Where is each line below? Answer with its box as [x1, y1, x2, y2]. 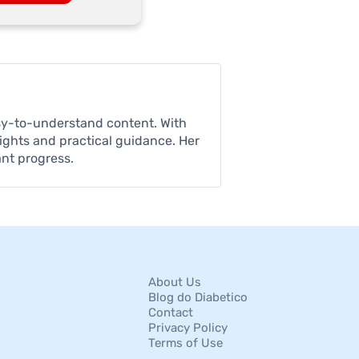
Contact [147, 305, 193, 321]
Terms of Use [147, 336, 223, 351]
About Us [147, 275, 201, 290]
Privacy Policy [147, 321, 228, 336]
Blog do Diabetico [147, 290, 248, 305]
